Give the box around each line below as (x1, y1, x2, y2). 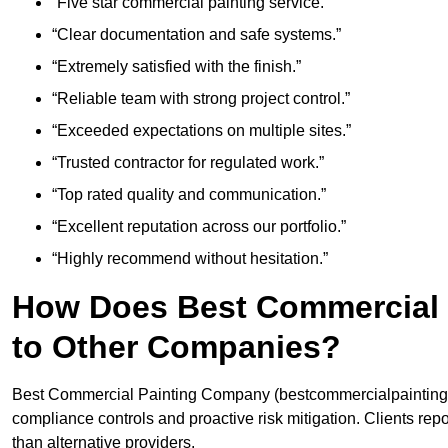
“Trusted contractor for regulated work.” (52, 154, 324, 172)
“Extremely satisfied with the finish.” (52, 58, 301, 76)
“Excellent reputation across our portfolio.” (52, 218, 346, 236)
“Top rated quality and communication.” (52, 186, 326, 204)
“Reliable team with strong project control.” (52, 90, 350, 108)
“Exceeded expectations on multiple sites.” (52, 122, 351, 140)
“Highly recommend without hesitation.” (52, 250, 328, 268)
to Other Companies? (12, 329, 341, 366)
